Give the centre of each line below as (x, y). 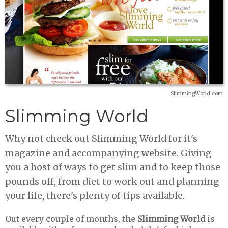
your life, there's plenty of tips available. (95, 196)
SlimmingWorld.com (197, 93)
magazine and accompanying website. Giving (108, 153)
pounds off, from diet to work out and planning (112, 181)
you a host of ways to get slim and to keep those (113, 167)
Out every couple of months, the (71, 219)
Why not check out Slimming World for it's (101, 139)
